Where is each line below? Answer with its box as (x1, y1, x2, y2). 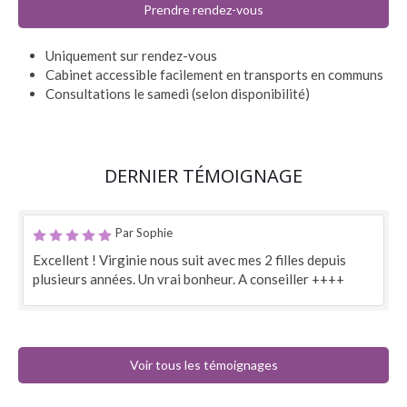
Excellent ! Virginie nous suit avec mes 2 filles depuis (33, 252, 346, 268)
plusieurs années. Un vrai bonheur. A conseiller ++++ (33, 271, 344, 287)
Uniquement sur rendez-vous (45, 47, 217, 64)
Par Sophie (115, 225, 173, 240)
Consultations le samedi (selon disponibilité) (45, 85, 310, 102)
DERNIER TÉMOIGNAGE (104, 164, 303, 188)
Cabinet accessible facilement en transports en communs (45, 66, 383, 83)
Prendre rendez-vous (144, 2, 263, 17)
